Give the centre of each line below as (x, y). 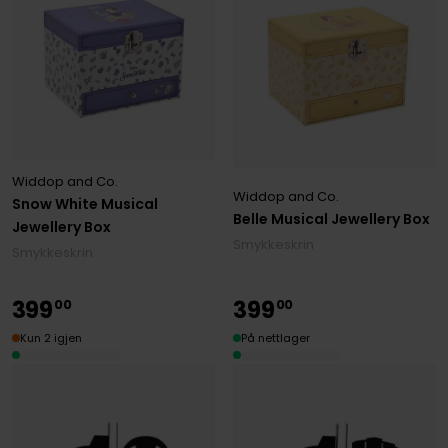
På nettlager (276, 337)
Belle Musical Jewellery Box (332, 219)
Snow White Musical (84, 203)
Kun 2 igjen (50, 337)
